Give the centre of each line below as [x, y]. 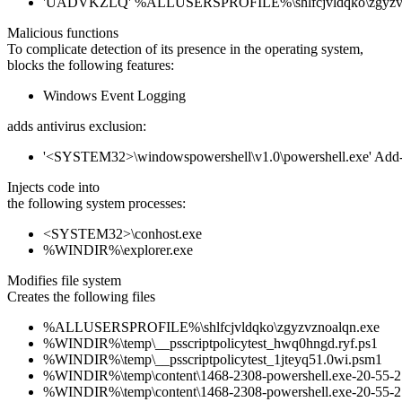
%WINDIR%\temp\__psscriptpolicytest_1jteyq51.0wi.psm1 [213, 360]
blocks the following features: [91, 66]
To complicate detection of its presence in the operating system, [185, 49]
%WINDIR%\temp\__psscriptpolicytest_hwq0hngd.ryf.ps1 [210, 344]
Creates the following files [81, 297]
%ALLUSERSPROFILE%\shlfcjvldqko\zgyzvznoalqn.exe [211, 328]
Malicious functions [63, 33]
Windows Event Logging [114, 96]
